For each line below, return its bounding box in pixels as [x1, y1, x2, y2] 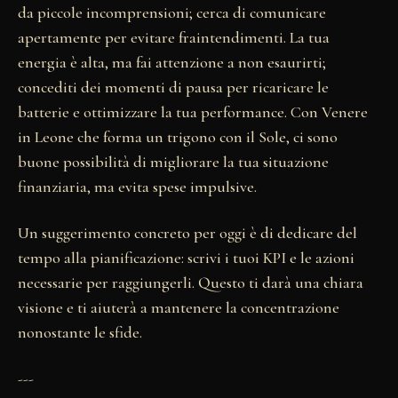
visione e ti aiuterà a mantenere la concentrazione [18, 298, 339, 318]
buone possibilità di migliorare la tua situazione [18, 152, 329, 172]
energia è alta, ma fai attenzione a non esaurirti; [18, 52, 326, 73]
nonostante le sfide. [18, 322, 142, 343]
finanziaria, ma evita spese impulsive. [18, 177, 257, 197]
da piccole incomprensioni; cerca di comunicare [18, 3, 326, 23]
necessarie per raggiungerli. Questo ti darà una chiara [18, 273, 363, 293]
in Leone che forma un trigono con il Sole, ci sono [18, 127, 338, 147]
